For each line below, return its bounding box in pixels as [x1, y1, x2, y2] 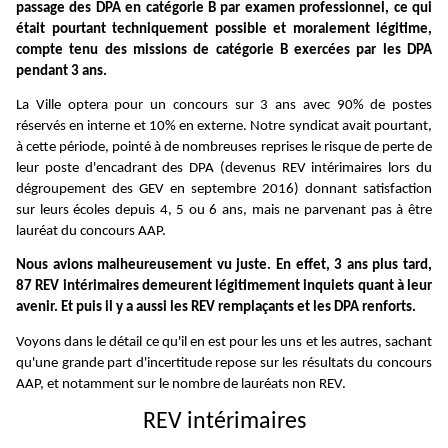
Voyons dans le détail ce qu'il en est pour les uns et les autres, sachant [16, 334, 432, 350]
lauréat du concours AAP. [16, 223, 166, 239]
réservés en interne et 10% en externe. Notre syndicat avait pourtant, [16, 118, 432, 134]
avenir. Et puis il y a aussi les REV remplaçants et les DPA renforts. [16, 300, 416, 316]
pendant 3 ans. [16, 63, 107, 79]
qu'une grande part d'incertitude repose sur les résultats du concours [16, 355, 432, 371]
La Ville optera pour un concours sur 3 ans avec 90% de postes [16, 97, 432, 113]
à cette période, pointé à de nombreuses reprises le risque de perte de [16, 139, 432, 155]
